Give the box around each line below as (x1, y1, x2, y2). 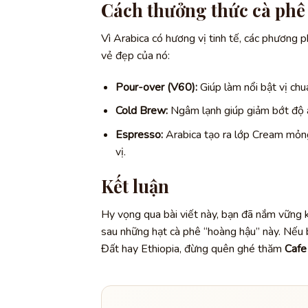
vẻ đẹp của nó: (101, 47, 170, 63)
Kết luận (101, 174, 169, 198)
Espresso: (115, 126, 163, 142)
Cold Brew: (115, 103, 168, 119)
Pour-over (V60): (115, 79, 197, 95)
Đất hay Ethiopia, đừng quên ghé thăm (101, 241, 285, 257)
